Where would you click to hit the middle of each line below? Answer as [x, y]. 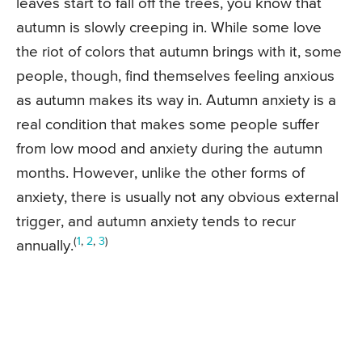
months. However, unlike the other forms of [160, 173]
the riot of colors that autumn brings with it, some [179, 52]
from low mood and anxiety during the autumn [169, 149]
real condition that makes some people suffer [168, 124]
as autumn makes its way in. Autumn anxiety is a [176, 100]
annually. [45, 246]
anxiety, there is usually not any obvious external [177, 197]
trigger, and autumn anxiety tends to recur [156, 221]
